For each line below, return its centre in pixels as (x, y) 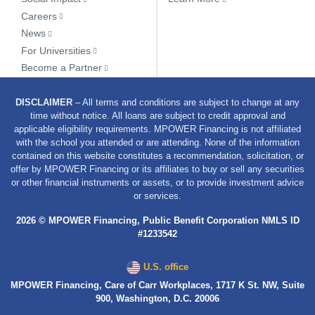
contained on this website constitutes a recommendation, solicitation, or (157, 156)
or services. (157, 196)
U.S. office (166, 267)
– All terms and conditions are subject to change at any (186, 102)
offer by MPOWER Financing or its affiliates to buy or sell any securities (157, 169)
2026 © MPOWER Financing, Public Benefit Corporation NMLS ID (157, 220)
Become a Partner (62, 67)
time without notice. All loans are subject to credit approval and (157, 116)
